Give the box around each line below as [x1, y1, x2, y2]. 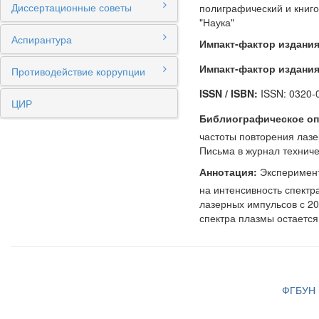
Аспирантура [11, 32, 72, 46]
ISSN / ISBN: [199, 86, 258, 100]
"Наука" [199, 15, 234, 29]
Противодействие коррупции [11, 64, 145, 78]
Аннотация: [199, 164, 257, 179]
